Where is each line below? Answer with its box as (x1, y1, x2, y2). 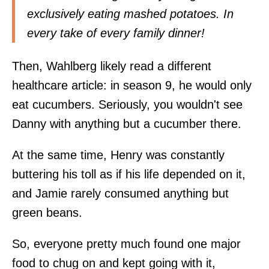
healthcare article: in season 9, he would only (12, 79, 252, 92)
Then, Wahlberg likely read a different (12, 59, 211, 73)
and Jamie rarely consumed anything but (12, 187, 229, 201)
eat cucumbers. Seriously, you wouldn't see (12, 98, 243, 112)
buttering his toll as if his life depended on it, (12, 168, 246, 181)
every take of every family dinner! (27, 26, 205, 40)
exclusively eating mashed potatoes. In (27, 7, 234, 21)
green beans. (12, 206, 82, 220)
